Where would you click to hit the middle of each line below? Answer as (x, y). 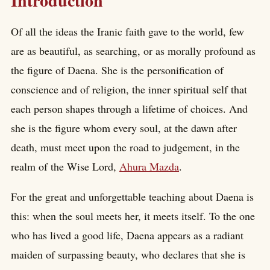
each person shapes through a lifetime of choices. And (129, 109)
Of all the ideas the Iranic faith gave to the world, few (127, 32)
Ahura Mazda (149, 167)
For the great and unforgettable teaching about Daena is (132, 197)
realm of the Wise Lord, (65, 167)
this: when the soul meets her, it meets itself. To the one (133, 216)
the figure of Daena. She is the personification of (117, 70)
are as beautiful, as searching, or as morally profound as (133, 51)
